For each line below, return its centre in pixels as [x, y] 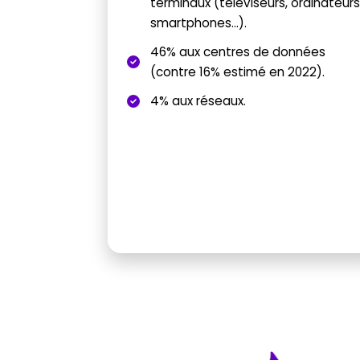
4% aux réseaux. [198, 101]
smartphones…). [199, 22]
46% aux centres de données [238, 52]
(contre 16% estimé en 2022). [238, 72]
